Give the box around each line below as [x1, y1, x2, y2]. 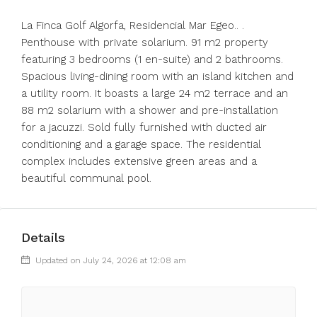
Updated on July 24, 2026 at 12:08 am [33, 255, 186, 265]
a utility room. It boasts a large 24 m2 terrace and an [21, 87, 288, 100]
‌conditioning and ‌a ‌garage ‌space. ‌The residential [21, 138, 261, 151]
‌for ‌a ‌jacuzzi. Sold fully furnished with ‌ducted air [21, 121, 267, 134]
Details [21, 230, 65, 245]
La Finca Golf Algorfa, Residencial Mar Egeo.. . [21, 19, 244, 32]
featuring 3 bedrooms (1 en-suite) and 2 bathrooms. [21, 53, 283, 66]
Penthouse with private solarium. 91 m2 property [21, 36, 268, 49]
